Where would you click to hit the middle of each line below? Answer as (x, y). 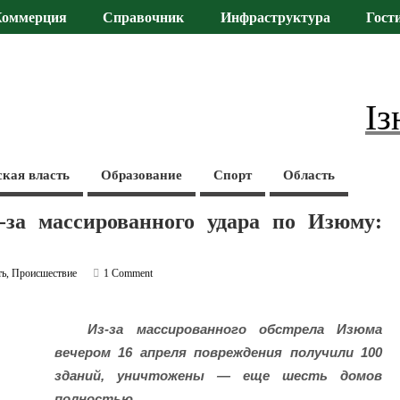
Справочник (144, 18)
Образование (142, 175)
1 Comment (129, 273)
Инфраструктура (275, 18)
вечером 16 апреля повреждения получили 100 (218, 353)
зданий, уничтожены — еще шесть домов (218, 376)
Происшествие (45, 273)
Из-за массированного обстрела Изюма (235, 329)
